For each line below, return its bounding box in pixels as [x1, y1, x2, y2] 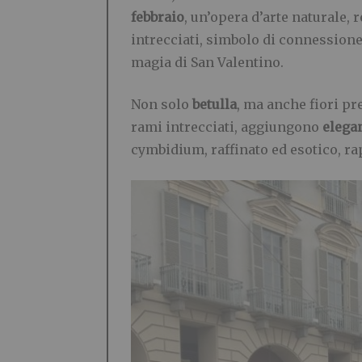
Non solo [131, 96, 192, 113]
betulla [192, 96, 237, 113]
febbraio [131, 9, 184, 26]
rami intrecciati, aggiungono [131, 119, 322, 136]
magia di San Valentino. [131, 54, 284, 71]
